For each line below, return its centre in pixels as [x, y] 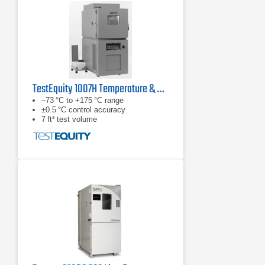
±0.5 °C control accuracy [83, 110]
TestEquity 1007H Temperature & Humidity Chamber [160, 89]
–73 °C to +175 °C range [83, 100]
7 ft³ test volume [69, 119]
